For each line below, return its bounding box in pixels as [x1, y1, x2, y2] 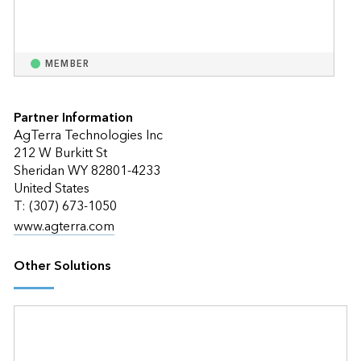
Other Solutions [13, 254, 110, 277]
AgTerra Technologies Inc [13, 123, 163, 147]
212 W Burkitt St [13, 141, 107, 164]
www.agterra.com [13, 214, 114, 238]
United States [13, 176, 89, 200]
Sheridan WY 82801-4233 [13, 159, 160, 182]
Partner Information [13, 106, 133, 129]
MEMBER [44, 56, 90, 72]
